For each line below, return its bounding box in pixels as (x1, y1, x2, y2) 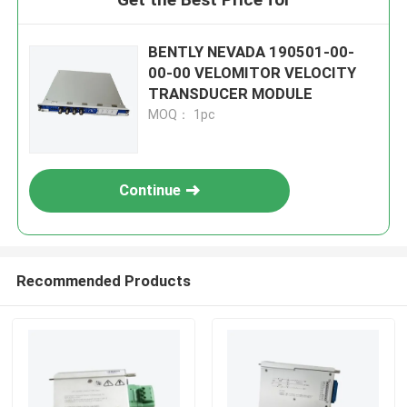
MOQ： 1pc (148, 107, 216, 123)
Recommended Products (15, 271, 191, 290)
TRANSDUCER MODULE (148, 84, 313, 104)
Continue (119, 181, 182, 200)
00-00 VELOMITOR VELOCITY (148, 64, 357, 83)
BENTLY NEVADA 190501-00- (148, 43, 355, 62)
